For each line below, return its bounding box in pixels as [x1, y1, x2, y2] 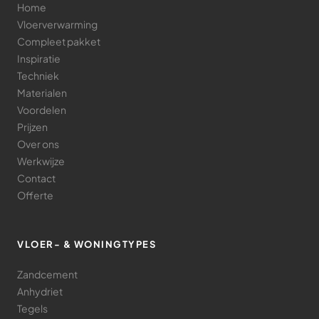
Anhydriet [17, 285, 63, 298]
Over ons [17, 137, 59, 150]
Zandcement [17, 268, 78, 281]
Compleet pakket [17, 35, 100, 48]
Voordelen [17, 103, 66, 116]
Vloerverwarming [17, 18, 98, 31]
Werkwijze [17, 155, 65, 167]
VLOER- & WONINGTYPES [17, 239, 156, 250]
